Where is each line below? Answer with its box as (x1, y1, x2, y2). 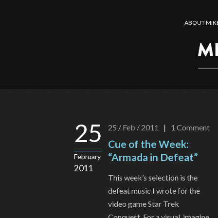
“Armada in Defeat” (108, 151, 198, 163)
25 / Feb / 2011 (108, 123, 159, 132)
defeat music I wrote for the (108, 186, 200, 196)
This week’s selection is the (108, 173, 198, 182)
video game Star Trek (108, 199, 179, 209)
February (74, 152, 101, 161)
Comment (177, 123, 210, 132)
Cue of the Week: (108, 138, 189, 150)
